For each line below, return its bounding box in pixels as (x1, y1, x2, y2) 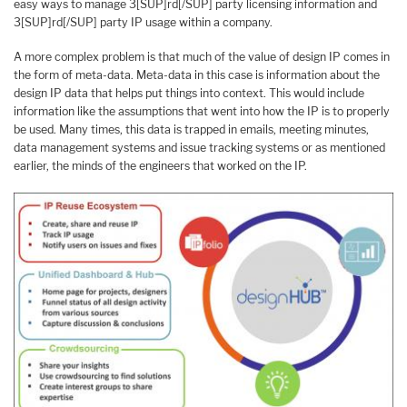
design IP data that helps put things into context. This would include (14, 86, 364, 101)
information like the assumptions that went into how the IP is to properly (14, 104, 390, 119)
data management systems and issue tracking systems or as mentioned (14, 141, 385, 155)
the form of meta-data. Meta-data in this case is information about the (14, 68, 380, 83)
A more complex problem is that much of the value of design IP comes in (14, 50, 390, 65)
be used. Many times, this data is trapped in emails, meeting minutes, (14, 123, 369, 137)
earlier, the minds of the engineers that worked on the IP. (14, 159, 307, 174)
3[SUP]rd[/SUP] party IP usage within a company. (14, 15, 273, 29)
